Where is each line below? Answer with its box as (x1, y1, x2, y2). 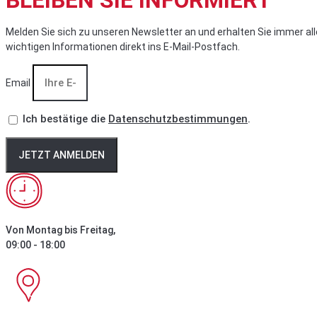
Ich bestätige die (23, 113, 108, 126)
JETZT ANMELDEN (18, 149, 105, 161)
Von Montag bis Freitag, (6, 224, 115, 236)
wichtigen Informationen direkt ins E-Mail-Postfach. (6, 41, 242, 53)
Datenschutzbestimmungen (108, 113, 248, 126)
